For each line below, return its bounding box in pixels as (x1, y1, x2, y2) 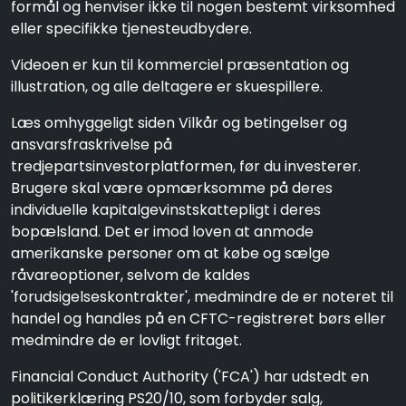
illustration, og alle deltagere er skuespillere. (11, 76, 323, 97)
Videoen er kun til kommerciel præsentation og (11, 54, 349, 75)
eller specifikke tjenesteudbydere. (11, 18, 252, 39)
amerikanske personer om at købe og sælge (11, 243, 330, 264)
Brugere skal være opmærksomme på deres (11, 178, 333, 198)
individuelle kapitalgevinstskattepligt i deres (11, 199, 321, 220)
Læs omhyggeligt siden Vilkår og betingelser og (11, 112, 347, 133)
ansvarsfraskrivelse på (11, 134, 172, 155)
